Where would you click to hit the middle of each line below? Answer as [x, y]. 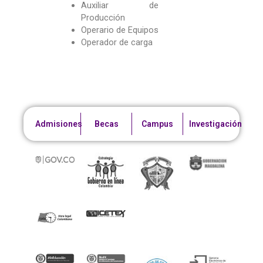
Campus [157, 124]
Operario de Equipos [119, 30]
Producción [103, 17]
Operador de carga [117, 42]
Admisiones [59, 124]
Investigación [215, 124]
